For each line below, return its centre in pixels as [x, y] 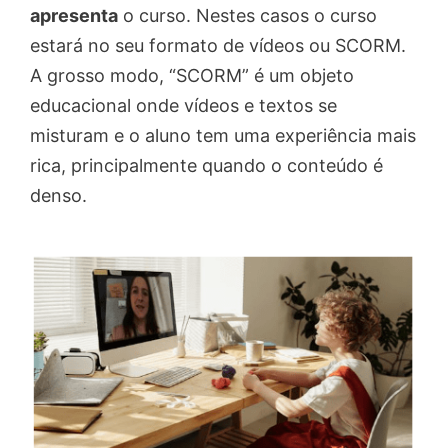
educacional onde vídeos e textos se [183, 105]
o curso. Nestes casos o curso [247, 15]
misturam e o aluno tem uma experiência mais [223, 135]
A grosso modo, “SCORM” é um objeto [192, 75]
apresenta [74, 15]
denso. [58, 195]
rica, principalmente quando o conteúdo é [206, 165]
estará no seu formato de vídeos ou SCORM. [218, 45]
